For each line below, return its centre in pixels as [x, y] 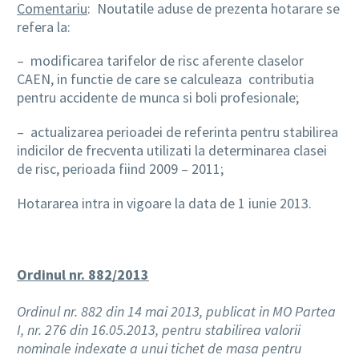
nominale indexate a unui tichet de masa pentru [159, 348]
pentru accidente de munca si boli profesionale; [158, 98]
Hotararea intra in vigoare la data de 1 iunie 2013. [164, 203]
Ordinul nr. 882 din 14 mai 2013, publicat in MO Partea [176, 311]
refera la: [44, 26]
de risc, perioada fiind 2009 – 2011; [120, 169]
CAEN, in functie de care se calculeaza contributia [165, 79]
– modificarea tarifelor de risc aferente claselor [160, 61]
